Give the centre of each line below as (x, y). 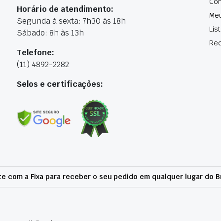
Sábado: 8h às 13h (50, 33)
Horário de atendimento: (65, 9)
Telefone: (36, 53)
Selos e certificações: (60, 84)
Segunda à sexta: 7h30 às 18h (72, 21)
